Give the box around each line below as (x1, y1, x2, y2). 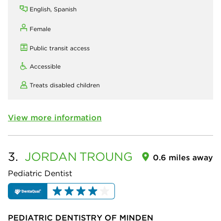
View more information (8, 112, 102, 123)
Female (30, 25, 51, 33)
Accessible (30, 63, 61, 71)
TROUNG (79, 149, 133, 164)
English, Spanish (30, 5, 76, 13)
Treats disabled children (30, 81, 100, 89)
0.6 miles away (153, 152, 213, 163)
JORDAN (25, 149, 77, 164)
